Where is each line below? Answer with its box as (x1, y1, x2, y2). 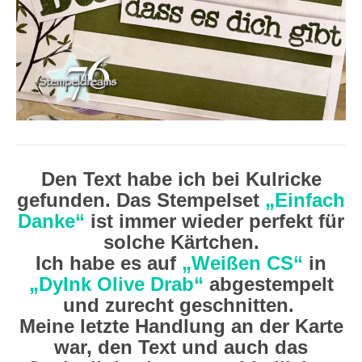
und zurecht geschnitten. (62, 294, 300, 316)
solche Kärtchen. (103, 231, 259, 253)
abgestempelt (203, 273, 334, 295)
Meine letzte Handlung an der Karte (19, 315, 343, 337)
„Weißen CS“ (182, 252, 303, 274)
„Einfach (265, 189, 345, 211)
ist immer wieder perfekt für (85, 210, 344, 232)
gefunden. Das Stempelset (17, 189, 265, 211)
